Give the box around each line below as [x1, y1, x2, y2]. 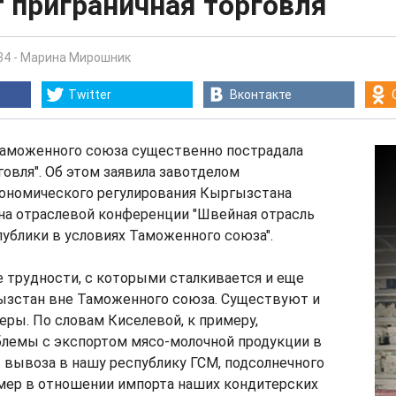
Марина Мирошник [20, 50, 131, 65]
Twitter [68, 88, 111, 102]
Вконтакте [230, 88, 292, 102]
